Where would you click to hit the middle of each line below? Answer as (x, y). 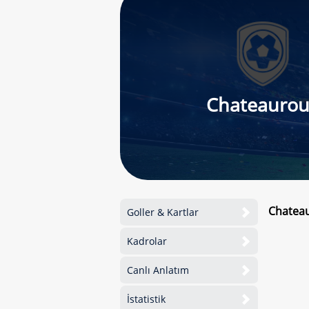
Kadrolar (147, 241)
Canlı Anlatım (158, 270)
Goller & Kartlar (163, 212)
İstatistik (146, 299)
